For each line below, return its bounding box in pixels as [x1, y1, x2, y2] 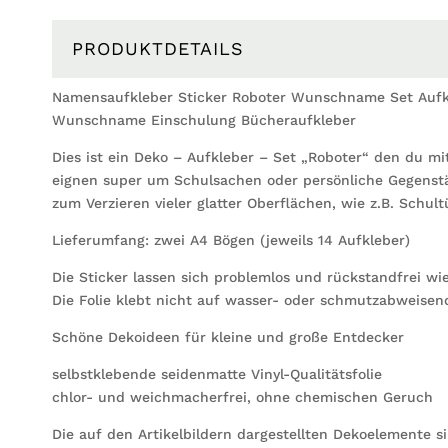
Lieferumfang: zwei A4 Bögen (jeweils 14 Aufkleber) [52, 231, 410, 248]
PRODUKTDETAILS [72, 37, 244, 59]
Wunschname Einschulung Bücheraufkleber [52, 111, 356, 128]
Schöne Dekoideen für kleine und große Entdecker [52, 328, 404, 345]
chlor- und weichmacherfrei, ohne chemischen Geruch [52, 388, 433, 405]
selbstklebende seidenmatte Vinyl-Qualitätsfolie [52, 365, 382, 382]
